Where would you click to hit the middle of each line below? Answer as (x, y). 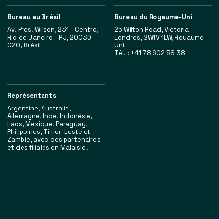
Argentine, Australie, (39, 109)
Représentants (32, 96)
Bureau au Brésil (34, 17)
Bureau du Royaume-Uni (153, 17)
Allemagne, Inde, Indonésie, (50, 116)
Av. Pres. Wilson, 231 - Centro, (53, 30)
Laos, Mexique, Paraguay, (47, 124)
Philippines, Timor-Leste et (49, 132)
